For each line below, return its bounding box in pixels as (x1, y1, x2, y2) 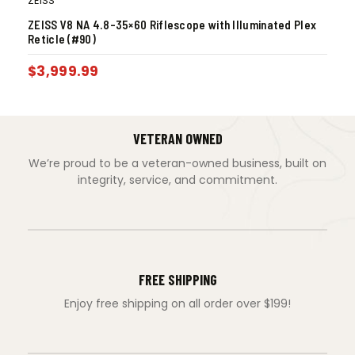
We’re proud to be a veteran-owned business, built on (29, 155, 326, 171)
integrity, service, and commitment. (78, 171, 277, 188)
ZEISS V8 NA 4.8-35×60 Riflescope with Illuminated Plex (28, 17, 317, 32)
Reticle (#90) (28, 31, 96, 46)
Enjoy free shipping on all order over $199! (64, 296, 291, 312)
